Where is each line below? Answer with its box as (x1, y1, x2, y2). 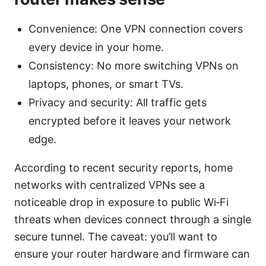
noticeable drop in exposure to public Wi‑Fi (14, 196, 229, 209)
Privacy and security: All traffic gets (28, 96, 207, 109)
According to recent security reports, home (14, 161, 233, 175)
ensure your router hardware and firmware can (14, 248, 250, 261)
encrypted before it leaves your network (28, 115, 231, 128)
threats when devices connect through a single (14, 213, 251, 226)
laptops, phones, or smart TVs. (28, 78, 183, 91)
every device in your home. (28, 41, 164, 54)
